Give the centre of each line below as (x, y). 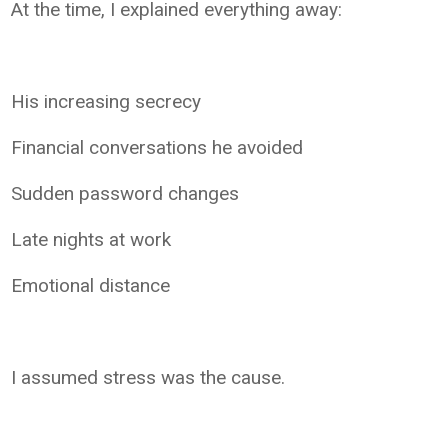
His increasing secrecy (106, 101)
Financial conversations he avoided (157, 147)
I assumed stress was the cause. (148, 377)
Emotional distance (91, 285)
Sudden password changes (125, 193)
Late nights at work (91, 239)
